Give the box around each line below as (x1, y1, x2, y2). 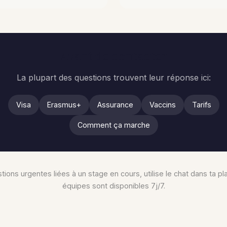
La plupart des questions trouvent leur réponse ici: (16, 72, 211, 83)
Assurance (97, 100, 133, 109)
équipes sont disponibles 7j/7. (62, 181, 165, 190)
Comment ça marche (77, 121, 150, 129)
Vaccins (149, 100, 176, 109)
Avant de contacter (60, 48, 167, 64)
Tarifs (192, 100, 211, 109)
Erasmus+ (47, 100, 81, 109)
